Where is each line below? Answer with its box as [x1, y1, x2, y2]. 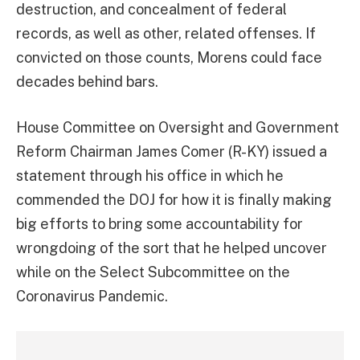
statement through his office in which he [16, 167, 284, 185]
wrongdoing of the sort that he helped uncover [16, 239, 327, 257]
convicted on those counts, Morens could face [16, 48, 322, 66]
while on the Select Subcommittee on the [16, 264, 290, 281]
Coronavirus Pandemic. [16, 288, 168, 305]
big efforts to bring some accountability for [16, 215, 303, 233]
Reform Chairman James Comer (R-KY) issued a [16, 143, 327, 161]
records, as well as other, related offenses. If [16, 24, 316, 42]
